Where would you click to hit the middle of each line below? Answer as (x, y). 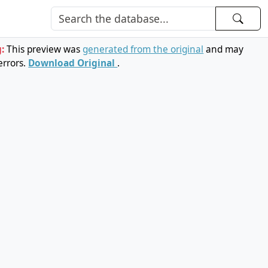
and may (224, 49)
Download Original (73, 63)
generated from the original (143, 49)
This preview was (45, 49)
